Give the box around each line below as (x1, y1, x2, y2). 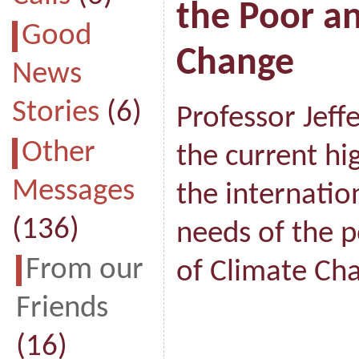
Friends (15, 293, 108, 325)
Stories (11, 98, 99, 129)
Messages (11, 176, 135, 208)
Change (175, 45, 294, 83)
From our (25, 255, 143, 286)
